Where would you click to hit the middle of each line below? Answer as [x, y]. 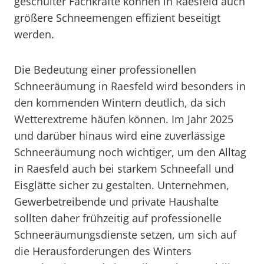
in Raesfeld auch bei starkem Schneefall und [124, 169]
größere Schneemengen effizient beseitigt [117, 18]
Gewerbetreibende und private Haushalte [116, 202]
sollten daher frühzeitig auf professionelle [118, 218]
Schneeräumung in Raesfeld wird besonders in [130, 86]
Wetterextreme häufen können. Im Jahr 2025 [124, 119]
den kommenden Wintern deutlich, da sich [120, 103]
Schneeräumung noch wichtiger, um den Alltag [130, 152]
